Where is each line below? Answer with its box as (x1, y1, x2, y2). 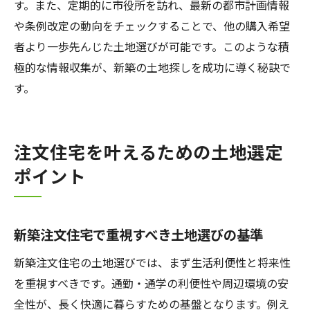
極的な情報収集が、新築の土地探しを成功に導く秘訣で (14, 59, 291, 75)
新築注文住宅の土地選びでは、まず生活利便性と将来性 (14, 254, 291, 271)
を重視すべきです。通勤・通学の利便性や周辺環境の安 (14, 275, 289, 291)
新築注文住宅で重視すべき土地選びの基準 (14, 225, 263, 244)
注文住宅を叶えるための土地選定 (14, 139, 283, 164)
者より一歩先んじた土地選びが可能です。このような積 (14, 38, 289, 55)
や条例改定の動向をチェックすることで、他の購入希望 (14, 17, 290, 34)
